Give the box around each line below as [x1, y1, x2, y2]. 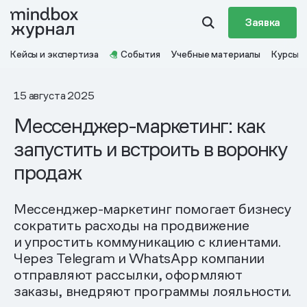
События [121, 48, 160, 60]
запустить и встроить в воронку [14, 136, 287, 162]
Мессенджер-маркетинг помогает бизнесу [14, 200, 291, 218]
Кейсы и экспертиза [10, 48, 99, 60]
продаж [14, 159, 82, 186]
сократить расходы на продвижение [14, 217, 249, 234]
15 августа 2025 [14, 88, 95, 103]
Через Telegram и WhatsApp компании [14, 249, 265, 267]
